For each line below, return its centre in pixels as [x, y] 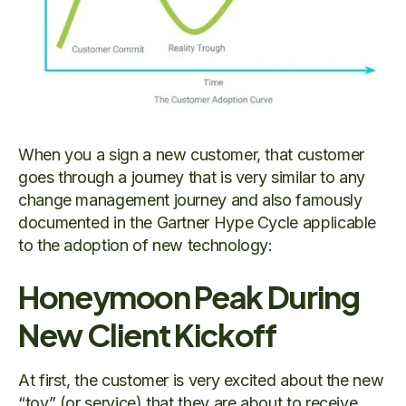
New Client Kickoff [147, 335]
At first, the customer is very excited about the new [201, 381]
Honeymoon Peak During [189, 297]
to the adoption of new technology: [145, 246]
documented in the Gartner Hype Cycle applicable [198, 223]
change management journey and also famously [190, 200]
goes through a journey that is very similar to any [192, 178]
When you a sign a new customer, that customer [191, 155]
